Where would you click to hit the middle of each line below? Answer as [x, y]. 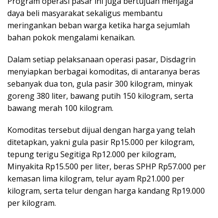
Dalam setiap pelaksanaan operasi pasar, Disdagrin [101, 60]
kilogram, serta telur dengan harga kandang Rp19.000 [106, 191]
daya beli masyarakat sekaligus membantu [85, 13]
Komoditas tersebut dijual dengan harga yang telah [101, 130]
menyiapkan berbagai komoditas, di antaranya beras [104, 72]
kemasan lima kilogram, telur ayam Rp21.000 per [96, 179]
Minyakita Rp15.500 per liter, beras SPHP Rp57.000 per [107, 167]
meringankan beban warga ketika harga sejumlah [99, 26]
